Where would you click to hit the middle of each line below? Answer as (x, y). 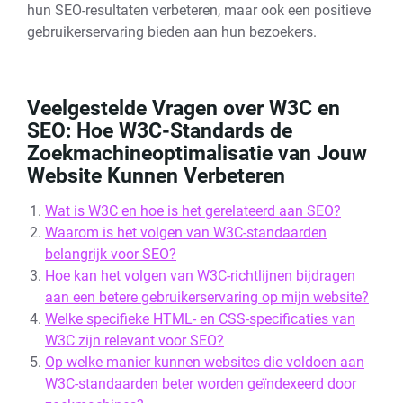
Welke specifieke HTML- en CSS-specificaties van (200, 319)
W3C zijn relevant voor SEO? (134, 340)
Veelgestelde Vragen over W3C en (184, 108)
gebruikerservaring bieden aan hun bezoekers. (172, 32)
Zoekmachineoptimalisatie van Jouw (197, 153)
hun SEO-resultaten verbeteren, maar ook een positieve (199, 10)
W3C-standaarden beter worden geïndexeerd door (201, 384)
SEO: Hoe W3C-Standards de (160, 131)
